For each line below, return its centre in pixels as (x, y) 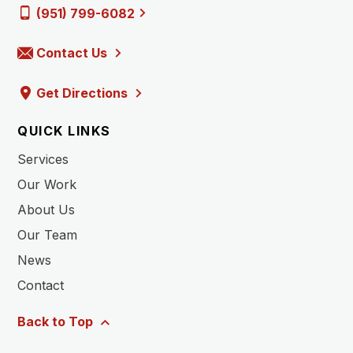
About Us (46, 210)
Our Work (47, 185)
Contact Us (72, 53)
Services (43, 160)
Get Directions (82, 93)
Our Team (47, 235)
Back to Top (57, 322)
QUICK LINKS (64, 131)
